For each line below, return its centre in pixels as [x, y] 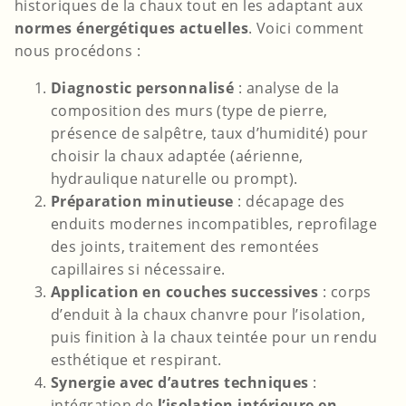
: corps [345, 292]
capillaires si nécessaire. [138, 270]
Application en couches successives [185, 292]
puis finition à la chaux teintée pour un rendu [214, 338]
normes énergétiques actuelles [132, 29]
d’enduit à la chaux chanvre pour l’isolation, [208, 315]
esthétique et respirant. [136, 360]
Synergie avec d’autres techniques [180, 383]
